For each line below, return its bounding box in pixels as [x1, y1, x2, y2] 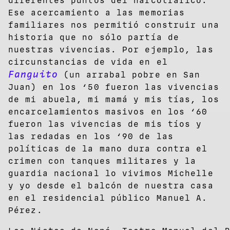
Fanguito [8, 68, 58, 80]
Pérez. [8, 205, 43, 215]
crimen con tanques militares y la [8, 156, 197, 166]
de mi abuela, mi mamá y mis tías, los [8, 94, 219, 104]
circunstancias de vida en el [8, 56, 168, 67]
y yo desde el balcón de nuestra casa [8, 180, 214, 190]
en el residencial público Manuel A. [8, 193, 208, 203]
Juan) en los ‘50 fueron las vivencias [8, 82, 219, 92]
